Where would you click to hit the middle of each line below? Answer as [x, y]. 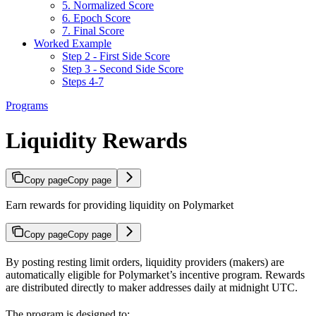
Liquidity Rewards [96, 140]
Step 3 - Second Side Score [123, 69]
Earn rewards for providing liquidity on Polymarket [120, 205]
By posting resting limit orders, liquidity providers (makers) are [145, 262]
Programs [27, 106]
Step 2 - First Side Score [116, 56]
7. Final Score [93, 31]
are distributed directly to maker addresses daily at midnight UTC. [152, 288]
